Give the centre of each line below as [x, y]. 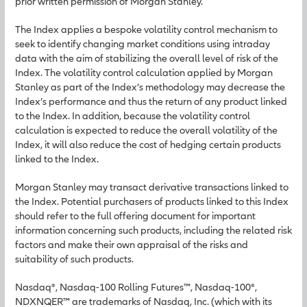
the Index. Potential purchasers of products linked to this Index [152, 201]
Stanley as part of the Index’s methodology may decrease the [150, 87]
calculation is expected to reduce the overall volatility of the [146, 130]
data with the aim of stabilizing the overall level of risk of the [147, 58]
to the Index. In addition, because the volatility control [133, 115]
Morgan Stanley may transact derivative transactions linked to [152, 187]
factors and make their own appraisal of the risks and [132, 244]
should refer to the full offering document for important [135, 216]
